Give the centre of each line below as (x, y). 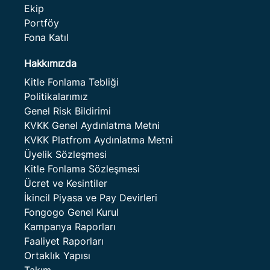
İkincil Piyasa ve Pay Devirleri (91, 198)
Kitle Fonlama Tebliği (71, 82)
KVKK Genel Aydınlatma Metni (92, 125)
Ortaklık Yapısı (57, 256)
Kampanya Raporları (70, 227)
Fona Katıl (46, 37)
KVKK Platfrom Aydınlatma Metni (99, 140)
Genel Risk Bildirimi (67, 111)
